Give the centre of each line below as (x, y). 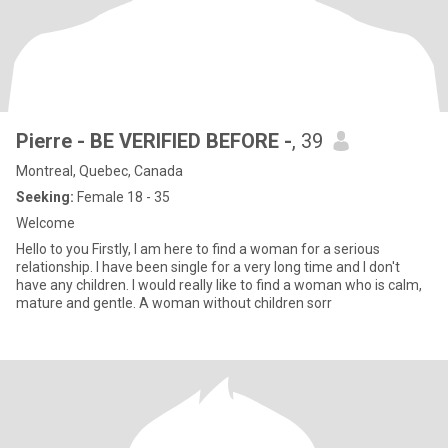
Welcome (45, 223)
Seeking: (45, 197)
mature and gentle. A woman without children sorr (174, 303)
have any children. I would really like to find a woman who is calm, (219, 285)
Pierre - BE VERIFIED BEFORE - (154, 141)
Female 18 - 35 (122, 197)
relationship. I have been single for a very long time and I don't (208, 267)
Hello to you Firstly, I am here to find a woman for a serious (54, 249)
